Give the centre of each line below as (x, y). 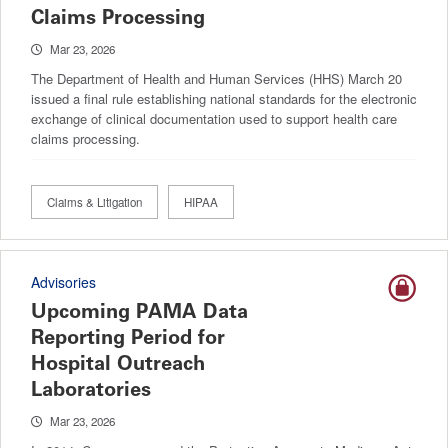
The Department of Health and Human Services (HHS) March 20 (216, 78)
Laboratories (91, 389)
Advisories (63, 282)
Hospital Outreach (118, 363)
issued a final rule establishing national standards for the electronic (224, 98)
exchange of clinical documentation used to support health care (214, 118)
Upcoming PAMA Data (139, 311)
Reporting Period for (128, 337)
